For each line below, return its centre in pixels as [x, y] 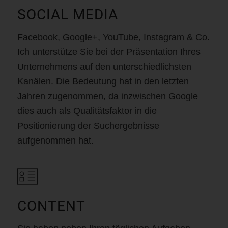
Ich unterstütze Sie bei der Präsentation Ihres [109, 52]
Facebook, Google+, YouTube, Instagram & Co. [113, 37]
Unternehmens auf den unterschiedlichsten [104, 67]
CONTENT [51, 206]
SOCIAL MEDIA [67, 14]
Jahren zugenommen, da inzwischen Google [107, 96]
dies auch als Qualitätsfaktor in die [87, 111]
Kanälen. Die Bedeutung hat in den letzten [103, 82]
